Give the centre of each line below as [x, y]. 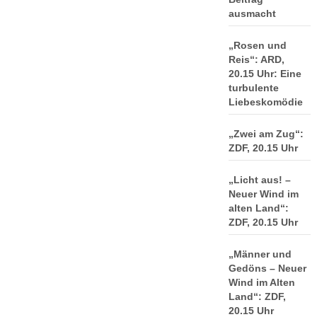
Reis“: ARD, [256, 59]
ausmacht [252, 13]
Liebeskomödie [265, 102]
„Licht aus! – [259, 180]
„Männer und [260, 254]
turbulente [253, 88]
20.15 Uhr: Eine [265, 74]
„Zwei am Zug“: [266, 134]
